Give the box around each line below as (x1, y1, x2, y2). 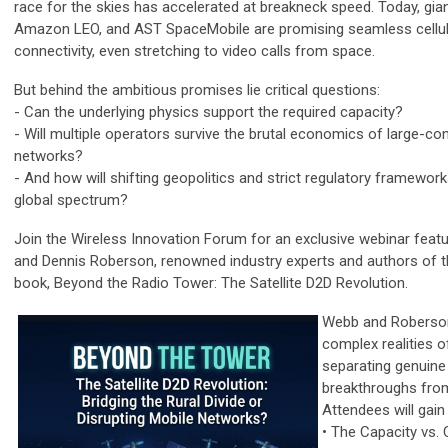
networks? (14, 147, 83, 166)
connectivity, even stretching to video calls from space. (14, 42, 375, 61)
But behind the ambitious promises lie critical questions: (14, 81, 380, 100)
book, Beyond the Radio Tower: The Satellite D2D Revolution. (14, 274, 408, 293)
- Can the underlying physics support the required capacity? (14, 103, 403, 122)
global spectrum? (14, 191, 128, 210)
